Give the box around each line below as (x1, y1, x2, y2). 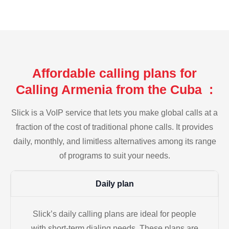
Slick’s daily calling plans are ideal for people (33, 210, 196, 219)
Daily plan (95, 179, 134, 189)
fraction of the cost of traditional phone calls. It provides (16, 122, 213, 131)
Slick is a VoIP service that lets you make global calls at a (11, 108, 218, 117)
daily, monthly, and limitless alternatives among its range (13, 136, 216, 146)
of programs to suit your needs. (59, 151, 170, 160)
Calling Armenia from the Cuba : (16, 82, 213, 97)
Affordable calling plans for (32, 65, 197, 80)
